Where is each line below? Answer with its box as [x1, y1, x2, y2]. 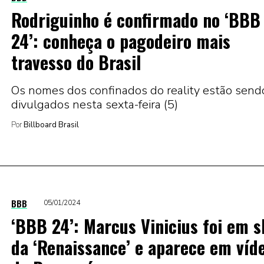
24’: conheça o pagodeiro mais [11, 27, 230, 54]
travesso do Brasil [11, 48, 141, 75]
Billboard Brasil [22, 119, 79, 130]
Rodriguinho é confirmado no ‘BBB [11, 6, 260, 33]
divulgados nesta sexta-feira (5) [11, 96, 178, 113]
